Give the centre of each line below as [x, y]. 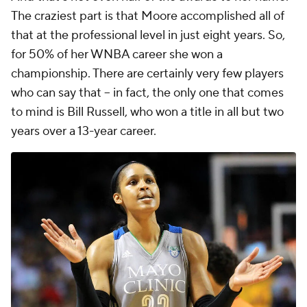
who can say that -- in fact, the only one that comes [147, 93]
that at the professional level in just [106, 36]
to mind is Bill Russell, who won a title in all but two [147, 112]
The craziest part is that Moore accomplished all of [148, 16]
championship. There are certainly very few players [147, 74]
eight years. [233, 36]
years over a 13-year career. [84, 132]
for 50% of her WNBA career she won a [117, 55]
